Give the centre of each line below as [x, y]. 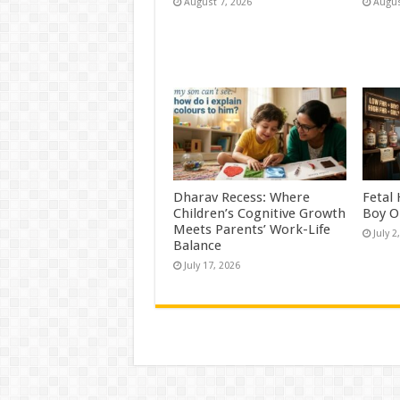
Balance [197, 245]
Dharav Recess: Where [241, 197]
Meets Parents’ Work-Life [251, 229]
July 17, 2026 [212, 265]
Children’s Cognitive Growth [259, 213]
